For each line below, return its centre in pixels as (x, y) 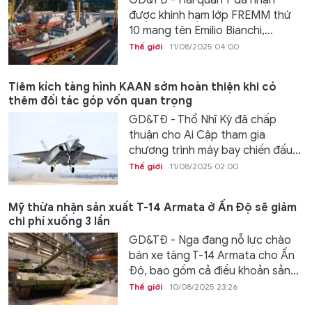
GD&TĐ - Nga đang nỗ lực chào (210, 240)
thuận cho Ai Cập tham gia (197, 135)
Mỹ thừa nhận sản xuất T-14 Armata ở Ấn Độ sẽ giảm (153, 207)
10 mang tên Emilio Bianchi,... (201, 30)
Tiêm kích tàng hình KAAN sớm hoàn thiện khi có (142, 87)
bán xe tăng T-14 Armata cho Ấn (211, 255)
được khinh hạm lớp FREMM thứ (210, 15)
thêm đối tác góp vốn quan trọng (100, 101)
